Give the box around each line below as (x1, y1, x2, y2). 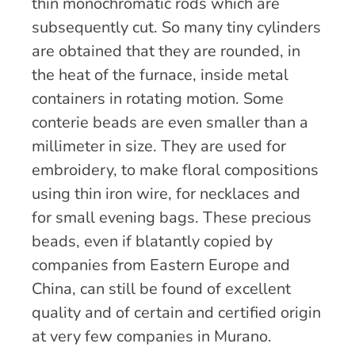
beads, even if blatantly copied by (32, 231, 273, 253)
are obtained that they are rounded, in (32, 40, 300, 63)
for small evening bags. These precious (32, 207, 311, 229)
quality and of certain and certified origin (32, 302, 321, 324)
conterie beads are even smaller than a (32, 112, 308, 134)
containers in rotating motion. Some (32, 88, 284, 110)
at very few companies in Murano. (32, 326, 272, 348)
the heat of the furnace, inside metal (32, 64, 288, 86)
